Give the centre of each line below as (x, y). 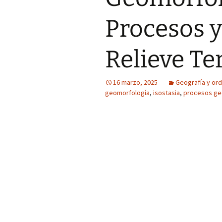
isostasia (166, 93)
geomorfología (127, 93)
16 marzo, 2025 (135, 82)
